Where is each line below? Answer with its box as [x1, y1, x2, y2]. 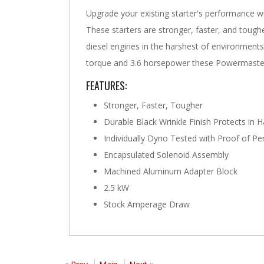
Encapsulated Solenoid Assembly [104, 149, 229, 161]
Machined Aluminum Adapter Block [104, 166, 237, 177]
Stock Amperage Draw [104, 199, 190, 210]
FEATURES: [86, 78, 127, 94]
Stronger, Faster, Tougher [104, 100, 203, 111]
